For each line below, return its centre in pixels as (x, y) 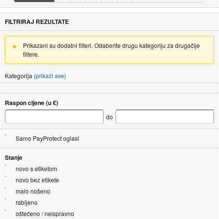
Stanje (13, 157)
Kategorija (18, 75)
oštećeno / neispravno (45, 213)
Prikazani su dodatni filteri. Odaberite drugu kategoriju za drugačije (111, 45)
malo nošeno (33, 191)
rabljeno (26, 202)
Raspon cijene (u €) (31, 102)
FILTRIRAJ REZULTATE (37, 21)
